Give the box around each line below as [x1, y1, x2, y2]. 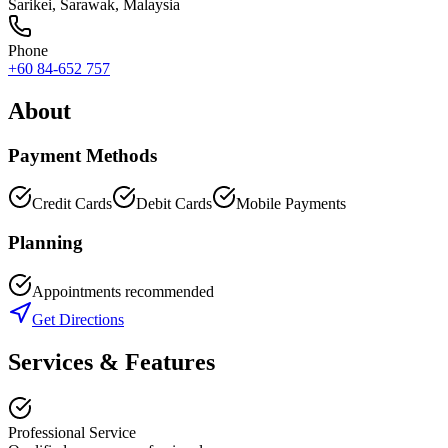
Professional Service [8, 423, 136, 441]
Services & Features [8, 348, 215, 375]
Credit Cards [32, 195, 112, 213]
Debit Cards [136, 195, 212, 213]
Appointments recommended [32, 282, 214, 300]
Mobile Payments [236, 195, 346, 213]
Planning [8, 232, 83, 254]
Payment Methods [8, 144, 157, 166]
